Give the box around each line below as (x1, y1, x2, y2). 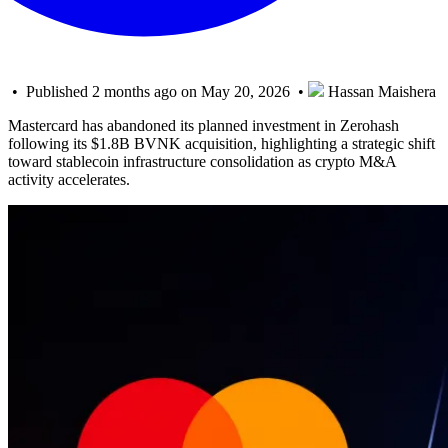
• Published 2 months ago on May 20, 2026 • (8, 82, 308, 100)
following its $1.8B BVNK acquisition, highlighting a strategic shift (8, 134, 435, 152)
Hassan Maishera (324, 82, 436, 100)
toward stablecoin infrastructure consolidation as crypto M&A (8, 152, 396, 170)
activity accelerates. (8, 170, 130, 188)
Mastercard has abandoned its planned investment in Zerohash (8, 116, 399, 134)
